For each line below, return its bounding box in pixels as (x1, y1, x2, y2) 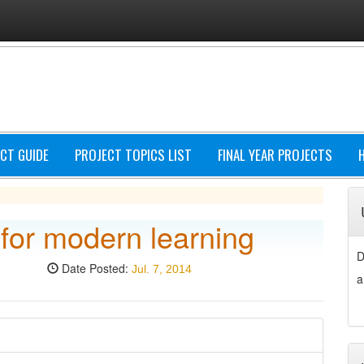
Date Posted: (61, 260, 128, 276)
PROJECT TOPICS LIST (75, 145, 192, 165)
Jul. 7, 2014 (131, 262, 192, 275)
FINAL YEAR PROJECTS (218, 145, 332, 165)
